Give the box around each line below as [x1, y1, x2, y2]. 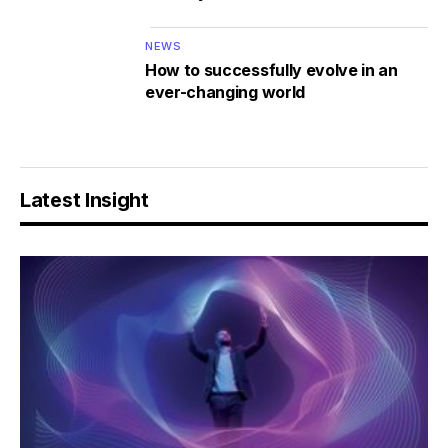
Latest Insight [20, 188, 149, 213]
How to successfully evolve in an [145, 60, 398, 81]
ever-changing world [145, 82, 305, 103]
